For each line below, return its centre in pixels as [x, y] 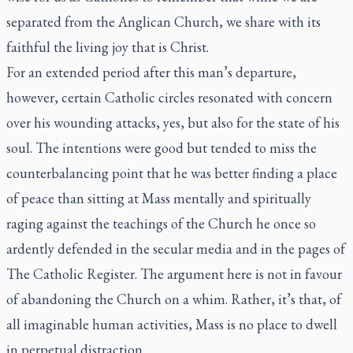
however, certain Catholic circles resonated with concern [169, 97]
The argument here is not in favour [240, 274]
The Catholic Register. [72, 274]
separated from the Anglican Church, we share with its [163, 22]
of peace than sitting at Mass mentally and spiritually [159, 198]
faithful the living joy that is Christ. [108, 47]
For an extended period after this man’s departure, [151, 72]
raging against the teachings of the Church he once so [161, 223]
